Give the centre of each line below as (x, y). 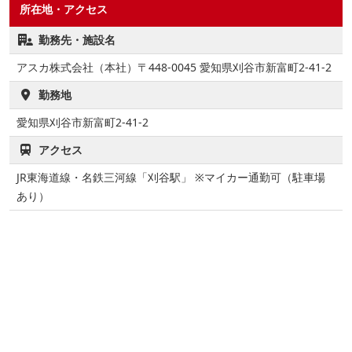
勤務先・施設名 (77, 40)
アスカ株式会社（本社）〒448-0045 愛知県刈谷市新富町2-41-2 (174, 68)
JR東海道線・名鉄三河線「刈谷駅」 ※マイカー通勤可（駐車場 (171, 178)
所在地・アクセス (64, 9)
